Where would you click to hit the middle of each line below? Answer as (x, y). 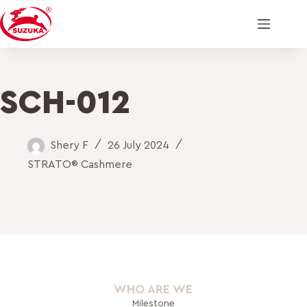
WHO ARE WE (153, 290)
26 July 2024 (138, 145)
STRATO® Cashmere (80, 164)
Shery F (69, 145)
